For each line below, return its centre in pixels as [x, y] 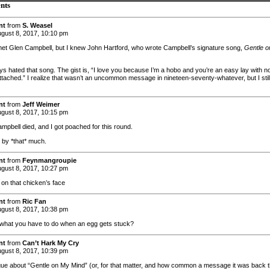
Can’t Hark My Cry [51, 243]
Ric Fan [34, 202]
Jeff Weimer [41, 105]
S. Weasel [37, 25]
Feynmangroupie [49, 160]
